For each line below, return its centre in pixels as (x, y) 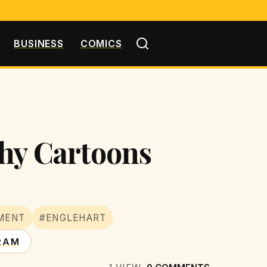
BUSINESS (39, 43)
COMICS (101, 43)
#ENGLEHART (73, 218)
